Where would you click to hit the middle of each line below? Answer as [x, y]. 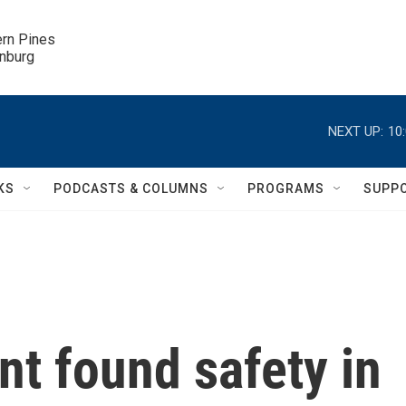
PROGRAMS [286, 188]
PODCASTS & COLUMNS [131, 188]
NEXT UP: [356, 131]
